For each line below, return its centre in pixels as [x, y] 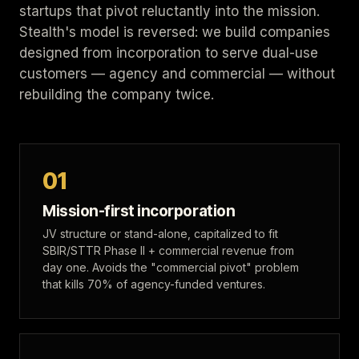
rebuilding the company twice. [117, 95]
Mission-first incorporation [139, 211]
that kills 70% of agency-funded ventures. [154, 284]
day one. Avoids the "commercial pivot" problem [171, 267]
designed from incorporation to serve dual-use [169, 53]
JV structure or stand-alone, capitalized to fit [160, 234]
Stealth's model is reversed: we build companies [175, 32]
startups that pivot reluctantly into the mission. [169, 11]
